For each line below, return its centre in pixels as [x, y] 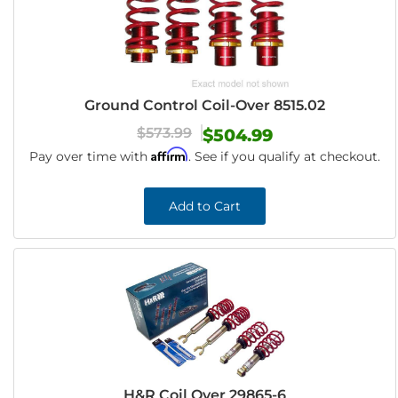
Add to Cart [205, 206]
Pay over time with [91, 156]
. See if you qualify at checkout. [285, 156]
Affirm [170, 154]
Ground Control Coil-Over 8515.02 [205, 105]
